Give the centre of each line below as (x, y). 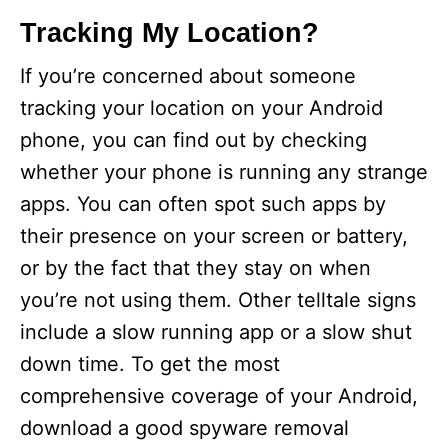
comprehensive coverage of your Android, (219, 395)
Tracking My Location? (169, 32)
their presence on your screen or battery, (214, 235)
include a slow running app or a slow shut (216, 331)
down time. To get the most (150, 363)
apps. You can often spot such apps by (203, 203)
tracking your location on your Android (201, 107)
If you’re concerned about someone (188, 75)
